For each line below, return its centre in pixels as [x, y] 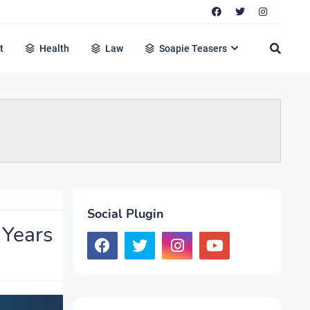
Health [55, 48]
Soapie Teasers [193, 48]
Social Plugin [126, 214]
